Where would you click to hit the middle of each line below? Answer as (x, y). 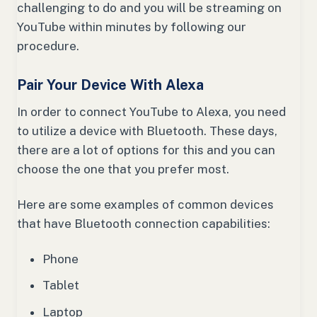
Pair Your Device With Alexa (110, 85)
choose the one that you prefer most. (125, 169)
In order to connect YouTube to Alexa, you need (151, 112)
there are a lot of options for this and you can (146, 150)
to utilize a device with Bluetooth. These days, (147, 131)
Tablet (61, 286)
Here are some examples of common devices (145, 205)
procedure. (50, 46)
